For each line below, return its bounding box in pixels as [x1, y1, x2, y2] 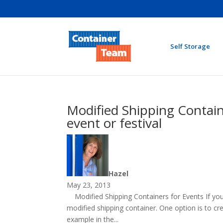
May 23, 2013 [67, 180, 111, 190]
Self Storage [170, 42, 210, 51]
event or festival [67, 114, 162, 132]
